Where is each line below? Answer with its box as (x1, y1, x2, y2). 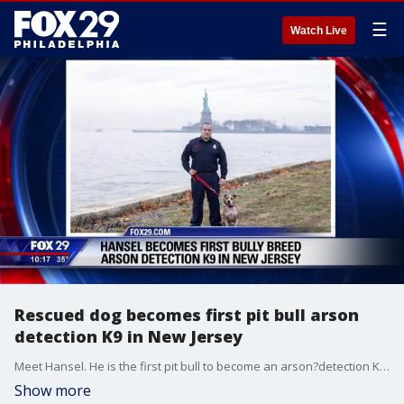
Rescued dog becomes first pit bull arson (14, 304, 359, 326)
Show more (14, 381, 91, 400)
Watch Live (290, 24, 347, 37)
